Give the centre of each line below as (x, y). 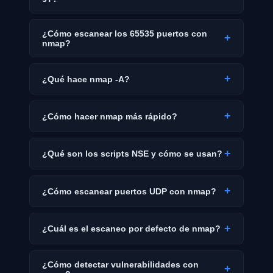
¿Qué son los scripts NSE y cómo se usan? (132, 154)
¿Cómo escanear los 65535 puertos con (125, 33)
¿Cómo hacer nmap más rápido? (110, 116)
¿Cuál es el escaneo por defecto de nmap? (131, 229)
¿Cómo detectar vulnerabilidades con (120, 264)
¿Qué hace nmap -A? (86, 79)
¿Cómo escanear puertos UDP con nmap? (129, 191)
